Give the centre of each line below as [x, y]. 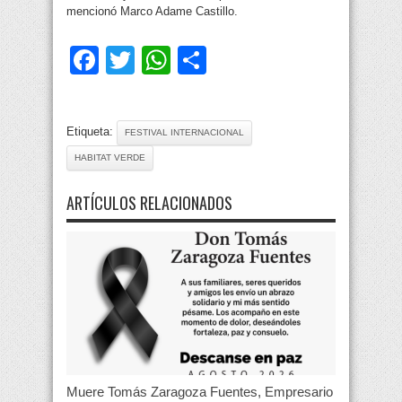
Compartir [270, 61]
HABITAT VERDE [110, 158]
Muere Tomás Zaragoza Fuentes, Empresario [200, 392]
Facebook [162, 61]
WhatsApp [237, 61]
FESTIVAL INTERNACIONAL [184, 133]
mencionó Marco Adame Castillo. [152, 12]
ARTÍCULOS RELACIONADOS [149, 203]
